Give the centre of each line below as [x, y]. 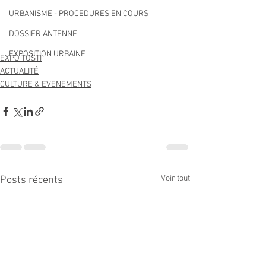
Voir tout [175, 178]
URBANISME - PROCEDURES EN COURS [79, 14]
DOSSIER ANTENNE [43, 34]
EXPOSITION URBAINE [47, 54]
